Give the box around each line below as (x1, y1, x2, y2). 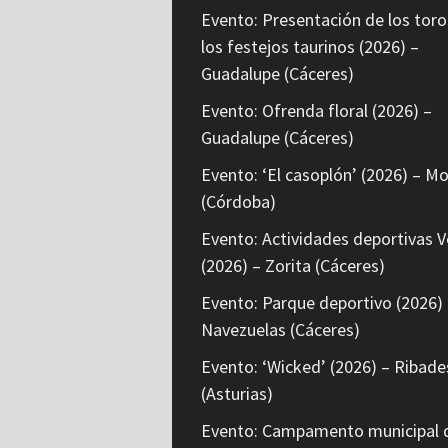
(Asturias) (200, 382, 273, 406)
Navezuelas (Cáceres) (200, 318, 360, 342)
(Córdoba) (200, 190, 276, 214)
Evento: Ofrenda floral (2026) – (200, 99, 432, 123)
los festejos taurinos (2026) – (200, 35, 419, 59)
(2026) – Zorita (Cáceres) (200, 254, 385, 278)
